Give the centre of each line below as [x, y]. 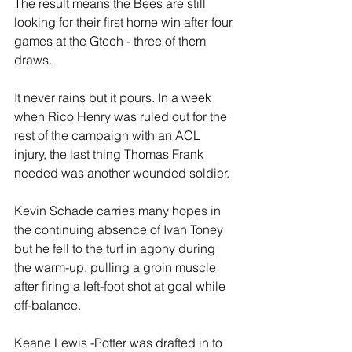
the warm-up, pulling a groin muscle [117, 267]
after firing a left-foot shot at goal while [121, 286]
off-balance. [48, 305]
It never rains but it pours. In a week [114, 97]
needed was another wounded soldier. [122, 173]
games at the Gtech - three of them [112, 41]
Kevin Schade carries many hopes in [119, 211]
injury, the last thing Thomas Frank [110, 154]
